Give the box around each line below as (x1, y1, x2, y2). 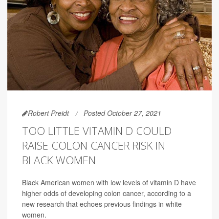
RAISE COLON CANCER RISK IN (22, 137, 165, 153)
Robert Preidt (28, 108, 69, 118)
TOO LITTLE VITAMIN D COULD (22, 123, 172, 138)
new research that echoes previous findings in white (22, 198, 182, 209)
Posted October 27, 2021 (84, 108, 161, 118)
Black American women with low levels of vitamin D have (22, 177, 196, 187)
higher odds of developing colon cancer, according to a (22, 188, 191, 198)
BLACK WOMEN (22, 152, 96, 167)
